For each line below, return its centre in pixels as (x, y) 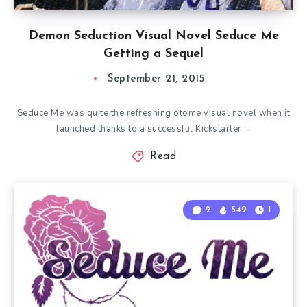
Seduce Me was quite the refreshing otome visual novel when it (153, 113)
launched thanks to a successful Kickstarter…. (153, 129)
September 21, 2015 (156, 79)
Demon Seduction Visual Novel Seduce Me (153, 36)
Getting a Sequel (153, 54)
